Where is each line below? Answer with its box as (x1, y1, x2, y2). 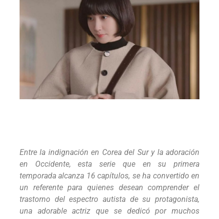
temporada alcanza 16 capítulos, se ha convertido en (20, 171, 199, 180)
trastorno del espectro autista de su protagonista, (20, 194, 199, 204)
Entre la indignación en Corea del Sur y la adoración (20, 147, 199, 157)
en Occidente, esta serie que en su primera (20, 159, 199, 169)
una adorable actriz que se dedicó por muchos (20, 206, 199, 216)
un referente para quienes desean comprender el (20, 182, 199, 192)
